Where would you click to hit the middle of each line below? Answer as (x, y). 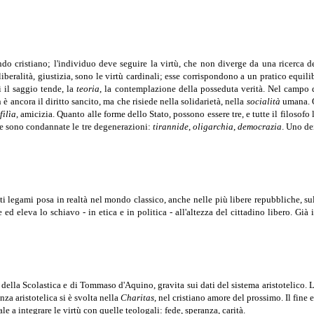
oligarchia (213, 127)
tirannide (170, 127)
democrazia (259, 127)
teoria (88, 89)
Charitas (137, 298)
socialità (263, 102)
